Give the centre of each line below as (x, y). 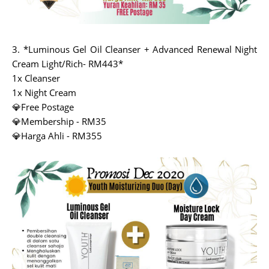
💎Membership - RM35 (59, 121)
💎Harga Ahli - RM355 (57, 135)
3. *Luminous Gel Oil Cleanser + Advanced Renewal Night (134, 49)
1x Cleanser (36, 78)
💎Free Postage (43, 107)
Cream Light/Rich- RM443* (68, 63)
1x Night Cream (44, 92)
